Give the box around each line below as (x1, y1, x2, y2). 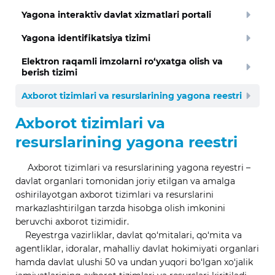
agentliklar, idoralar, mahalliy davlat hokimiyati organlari (15, 243, 259, 254)
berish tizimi (21, 67, 77, 78)
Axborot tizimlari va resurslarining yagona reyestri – (15, 162, 250, 173)
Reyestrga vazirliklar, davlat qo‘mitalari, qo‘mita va (15, 230, 242, 241)
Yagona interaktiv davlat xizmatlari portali (21, 9, 211, 20)
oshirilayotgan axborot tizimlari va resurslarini (15, 189, 214, 200)
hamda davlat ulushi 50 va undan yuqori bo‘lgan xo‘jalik (15, 257, 253, 268)
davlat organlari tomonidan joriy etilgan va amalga (15, 176, 235, 187)
